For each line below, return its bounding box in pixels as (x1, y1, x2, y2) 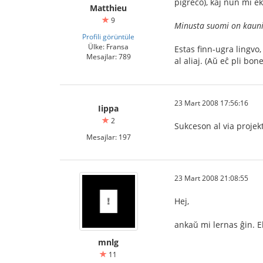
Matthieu (90, 2, 127, 14)
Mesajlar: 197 (86, 132, 131, 141)
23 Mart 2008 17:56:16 (174, 98, 248, 107)
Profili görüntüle (82, 32, 134, 41)
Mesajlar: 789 (86, 52, 131, 61)
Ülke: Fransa (88, 42, 129, 51)
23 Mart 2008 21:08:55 (174, 173, 248, 183)
